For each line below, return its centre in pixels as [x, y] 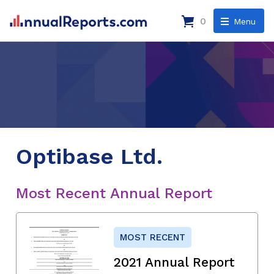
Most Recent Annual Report [114, 193]
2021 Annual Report [174, 262]
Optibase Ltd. [89, 156]
